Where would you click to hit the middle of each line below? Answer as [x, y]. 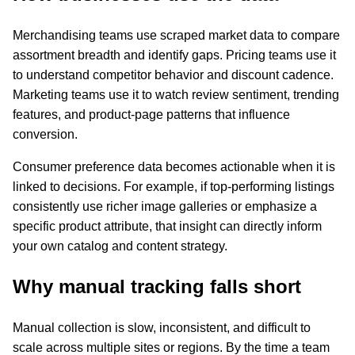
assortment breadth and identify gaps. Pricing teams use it [174, 55]
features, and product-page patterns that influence [151, 114]
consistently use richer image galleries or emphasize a [165, 206]
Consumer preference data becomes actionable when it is [174, 166]
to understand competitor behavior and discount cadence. [173, 74]
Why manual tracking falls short [157, 286]
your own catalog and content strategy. [120, 246]
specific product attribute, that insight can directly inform [167, 226]
